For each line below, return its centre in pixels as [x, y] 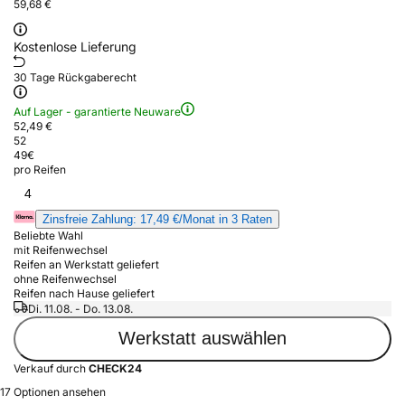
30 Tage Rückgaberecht [75, 77]
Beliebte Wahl [48, 235]
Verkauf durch [51, 368]
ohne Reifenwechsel [65, 278]
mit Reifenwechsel [61, 250]
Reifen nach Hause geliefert [84, 293]
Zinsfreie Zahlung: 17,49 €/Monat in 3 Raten [157, 219]
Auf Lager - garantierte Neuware [97, 111]
